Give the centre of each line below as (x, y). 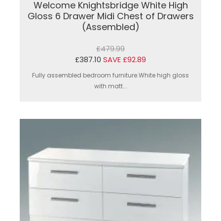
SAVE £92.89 (125, 59)
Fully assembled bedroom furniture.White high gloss (110, 75)
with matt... (110, 86)
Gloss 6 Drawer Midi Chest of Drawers (110, 16)
